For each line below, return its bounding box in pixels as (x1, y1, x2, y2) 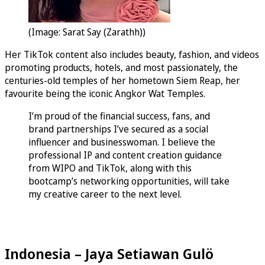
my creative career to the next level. (28, 188, 182, 201)
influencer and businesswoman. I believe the (28, 135, 215, 149)
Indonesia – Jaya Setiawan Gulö (5, 244, 214, 264)
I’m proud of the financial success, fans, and (28, 109, 210, 123)
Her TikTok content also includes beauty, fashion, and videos (5, 48, 259, 62)
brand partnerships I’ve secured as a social (28, 122, 208, 136)
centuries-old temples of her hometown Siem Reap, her (5, 74, 240, 88)
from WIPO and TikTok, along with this (28, 161, 192, 175)
